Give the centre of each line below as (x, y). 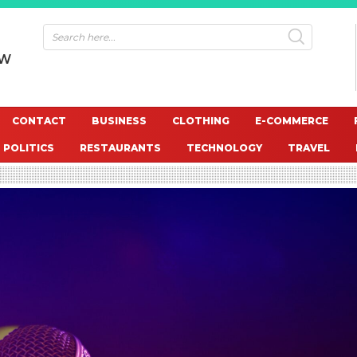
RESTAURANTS (120, 148)
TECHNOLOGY (224, 148)
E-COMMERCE (291, 121)
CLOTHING (200, 121)
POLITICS (29, 148)
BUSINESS (119, 121)
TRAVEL (309, 148)
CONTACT (39, 121)
